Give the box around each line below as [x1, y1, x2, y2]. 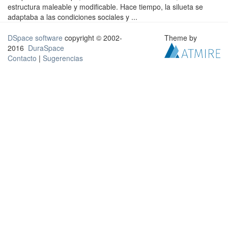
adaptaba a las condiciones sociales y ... [8, 12, 137, 22]
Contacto [8, 53, 37, 63]
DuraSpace [28, 43, 64, 53]
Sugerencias [43, 53, 83, 63]
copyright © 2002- [63, 33, 122, 43]
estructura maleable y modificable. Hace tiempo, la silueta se [8, 2, 203, 12]
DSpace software [8, 33, 63, 43]
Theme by [164, 33, 199, 43]
